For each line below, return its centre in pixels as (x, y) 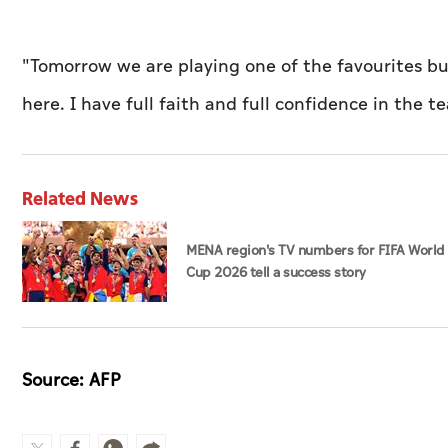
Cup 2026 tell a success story (276, 273)
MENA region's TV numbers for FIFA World (315, 251)
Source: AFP (71, 381)
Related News (80, 198)
